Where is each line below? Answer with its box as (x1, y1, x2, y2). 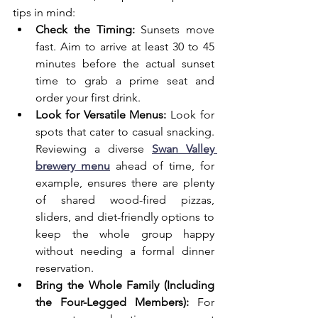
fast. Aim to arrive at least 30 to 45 (35, 39, 214, 53)
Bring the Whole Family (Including (35, 278, 214, 292)
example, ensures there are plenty (35, 175, 214, 190)
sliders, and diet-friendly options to (35, 209, 214, 224)
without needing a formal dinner (35, 243, 214, 258)
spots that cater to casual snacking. (35, 124, 214, 138)
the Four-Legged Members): (35, 295, 189, 309)
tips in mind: (13, 5, 75, 19)
